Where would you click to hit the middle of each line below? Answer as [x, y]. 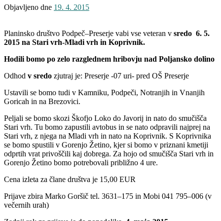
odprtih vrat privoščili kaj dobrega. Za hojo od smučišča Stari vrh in [109, 153]
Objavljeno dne [29, 7]
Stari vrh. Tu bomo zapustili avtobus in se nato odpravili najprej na [107, 127]
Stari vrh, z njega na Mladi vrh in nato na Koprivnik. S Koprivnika [108, 136]
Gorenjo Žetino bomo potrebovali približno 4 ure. [81, 162]
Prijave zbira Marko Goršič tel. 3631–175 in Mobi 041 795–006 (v [108, 196]
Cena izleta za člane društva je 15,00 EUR [70, 179]
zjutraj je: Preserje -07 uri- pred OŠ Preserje [120, 75]
